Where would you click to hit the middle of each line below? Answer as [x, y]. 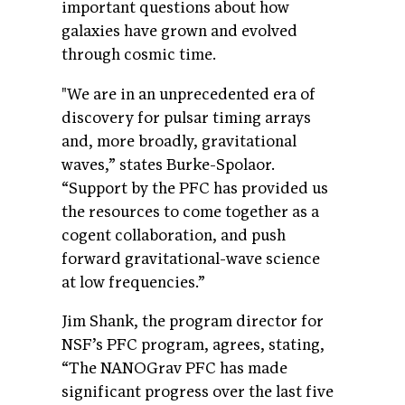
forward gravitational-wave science [191, 259]
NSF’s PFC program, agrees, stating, [193, 345]
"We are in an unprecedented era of [188, 94]
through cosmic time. [141, 55]
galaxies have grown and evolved [179, 32]
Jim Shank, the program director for [193, 322]
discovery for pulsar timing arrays [186, 118]
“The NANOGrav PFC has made [174, 369]
